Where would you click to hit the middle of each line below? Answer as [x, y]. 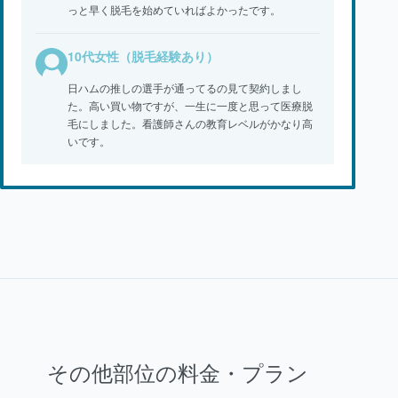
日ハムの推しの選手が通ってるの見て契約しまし [185, 87]
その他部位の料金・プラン [178, 374]
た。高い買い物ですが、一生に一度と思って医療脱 [190, 105]
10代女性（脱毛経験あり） [143, 56]
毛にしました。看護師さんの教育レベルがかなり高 [190, 123]
